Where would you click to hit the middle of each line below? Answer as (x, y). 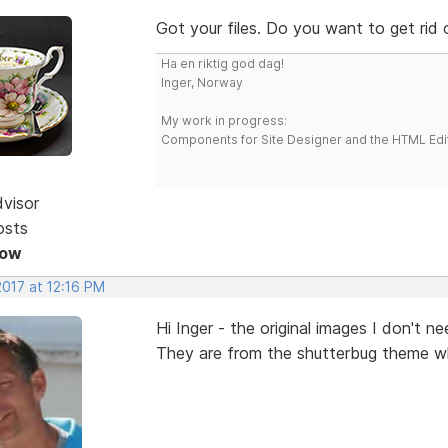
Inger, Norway (201, 82)
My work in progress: (223, 120)
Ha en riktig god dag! (222, 63)
